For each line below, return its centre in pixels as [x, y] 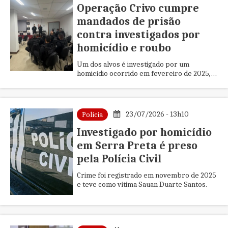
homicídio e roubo [124, 48]
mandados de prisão [129, 21]
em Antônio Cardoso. [110, 82]
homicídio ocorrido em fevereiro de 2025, [144, 73]
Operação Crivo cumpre [138, 8]
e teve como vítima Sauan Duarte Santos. [142, 184]
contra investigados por [138, 35]
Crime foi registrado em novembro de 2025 [146, 175]
